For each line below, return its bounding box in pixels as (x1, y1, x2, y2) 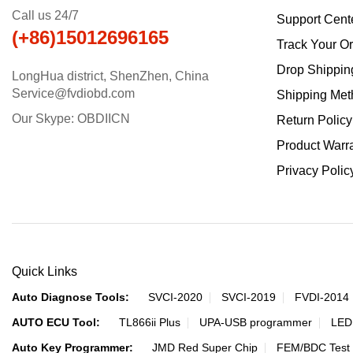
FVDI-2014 (295, 291, 349, 303)
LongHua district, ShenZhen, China (12, 69, 209, 83)
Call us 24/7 (12, 9, 79, 22)
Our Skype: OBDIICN (12, 112, 130, 125)
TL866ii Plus (119, 316, 180, 329)
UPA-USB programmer (199, 316, 312, 329)
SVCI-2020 (148, 291, 203, 303)
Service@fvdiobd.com (12, 87, 135, 100)
